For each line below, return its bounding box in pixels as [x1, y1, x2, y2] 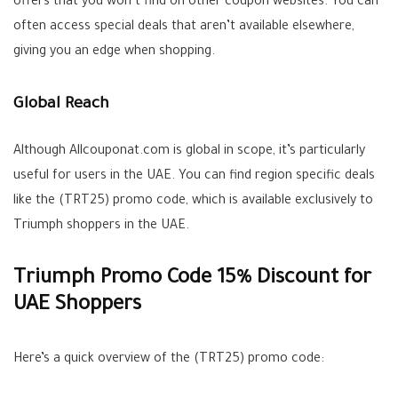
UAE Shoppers [13, 295, 141, 318]
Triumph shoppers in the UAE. [13, 219, 189, 235]
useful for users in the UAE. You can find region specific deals [13, 170, 375, 185]
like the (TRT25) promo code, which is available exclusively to [13, 195, 373, 210]
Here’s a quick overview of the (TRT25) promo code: [13, 353, 324, 368]
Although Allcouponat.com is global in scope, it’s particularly [13, 145, 365, 160]
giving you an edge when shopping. [13, 45, 215, 60]
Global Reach [13, 96, 109, 115]
